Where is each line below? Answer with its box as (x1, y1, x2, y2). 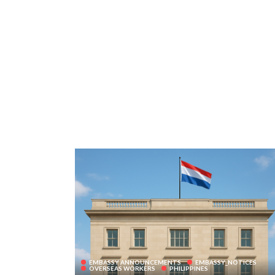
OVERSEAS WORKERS (89, 265, 155, 273)
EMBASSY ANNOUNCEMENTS (89, 258, 181, 266)
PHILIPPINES (169, 265, 208, 273)
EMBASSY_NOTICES (195, 258, 257, 266)
